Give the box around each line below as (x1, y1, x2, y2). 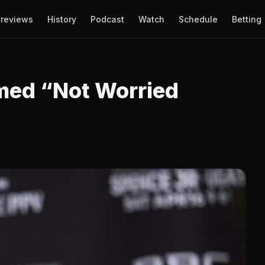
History (47, 14, 76, 24)
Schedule (178, 14, 218, 24)
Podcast (90, 14, 124, 24)
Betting (231, 14, 261, 24)
